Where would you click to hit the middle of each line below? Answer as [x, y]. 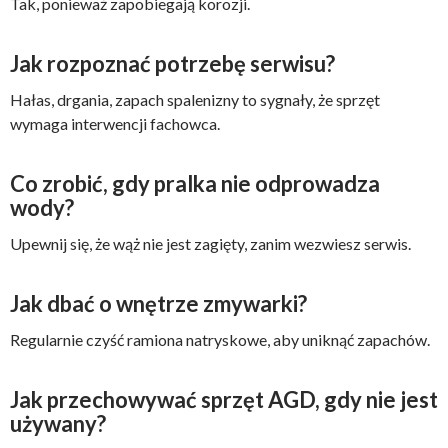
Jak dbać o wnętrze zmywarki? [158, 303]
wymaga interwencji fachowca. [115, 123]
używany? [58, 423]
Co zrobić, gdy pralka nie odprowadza [195, 183]
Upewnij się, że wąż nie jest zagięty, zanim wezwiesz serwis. [210, 243]
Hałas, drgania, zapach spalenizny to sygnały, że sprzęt [195, 99]
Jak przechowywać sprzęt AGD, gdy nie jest [224, 399]
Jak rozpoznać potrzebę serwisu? [172, 63]
